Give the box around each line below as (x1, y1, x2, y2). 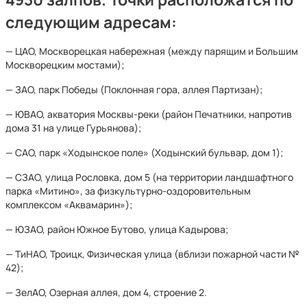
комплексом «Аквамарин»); (5, 198, 132, 211)
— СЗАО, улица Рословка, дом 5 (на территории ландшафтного (5, 171, 293, 184)
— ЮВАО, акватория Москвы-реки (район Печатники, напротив (5, 108, 292, 121)
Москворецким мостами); (5, 58, 124, 71)
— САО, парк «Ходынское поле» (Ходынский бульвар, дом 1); (5, 146, 283, 159)
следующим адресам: (5, 12, 177, 33)
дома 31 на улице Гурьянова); (5, 121, 141, 134)
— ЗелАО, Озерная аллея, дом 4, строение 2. (5, 286, 207, 299)
